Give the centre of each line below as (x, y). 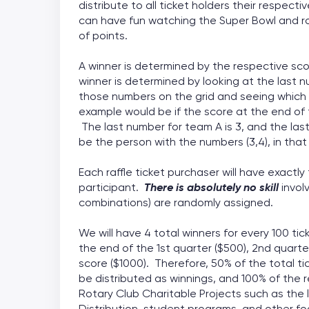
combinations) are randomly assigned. (176, 203)
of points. (103, 36)
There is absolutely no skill (211, 188)
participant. (111, 188)
